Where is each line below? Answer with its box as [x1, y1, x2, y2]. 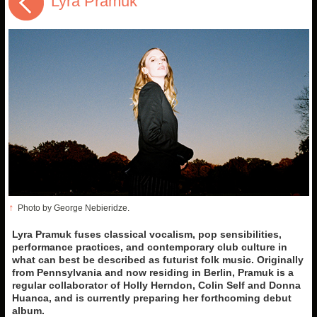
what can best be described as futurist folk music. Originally [11, 254, 304, 266]
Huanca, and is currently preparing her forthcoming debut [11, 292, 292, 304]
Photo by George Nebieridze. [17, 203, 129, 214]
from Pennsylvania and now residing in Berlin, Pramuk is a [11, 267, 294, 279]
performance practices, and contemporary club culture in [11, 241, 287, 253]
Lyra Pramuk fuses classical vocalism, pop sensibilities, [11, 229, 282, 241]
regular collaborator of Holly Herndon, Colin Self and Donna [11, 279, 301, 292]
